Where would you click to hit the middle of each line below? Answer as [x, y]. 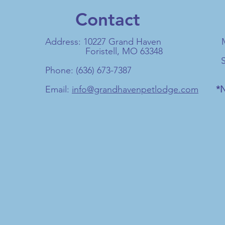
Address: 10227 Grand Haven [103, 42]
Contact [107, 19]
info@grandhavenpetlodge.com [135, 89]
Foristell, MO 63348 [104, 51]
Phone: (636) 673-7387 [88, 70]
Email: [59, 89]
